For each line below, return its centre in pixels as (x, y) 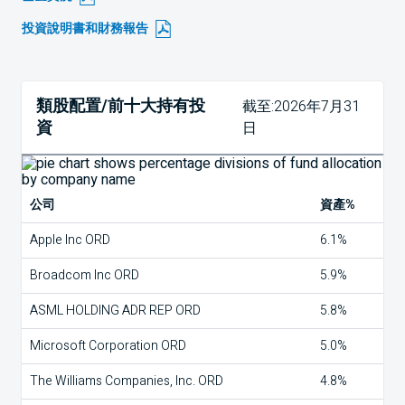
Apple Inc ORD (70, 240)
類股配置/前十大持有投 (121, 106)
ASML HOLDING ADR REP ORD (115, 311)
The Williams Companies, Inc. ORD (127, 381)
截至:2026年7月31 (301, 107)
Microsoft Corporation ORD (108, 346)
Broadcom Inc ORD (85, 275)
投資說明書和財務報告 (85, 28)
